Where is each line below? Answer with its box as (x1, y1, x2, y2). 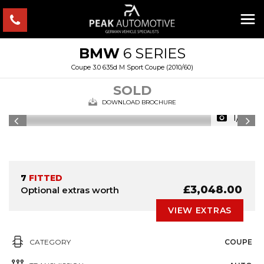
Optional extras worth (21, 184, 119, 196)
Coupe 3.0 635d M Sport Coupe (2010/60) (71, 63, 193, 71)
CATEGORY (29, 237, 71, 246)
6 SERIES (119, 45, 186, 62)
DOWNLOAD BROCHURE (101, 98, 176, 106)
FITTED (27, 173, 62, 183)
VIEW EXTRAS (168, 205, 232, 216)
